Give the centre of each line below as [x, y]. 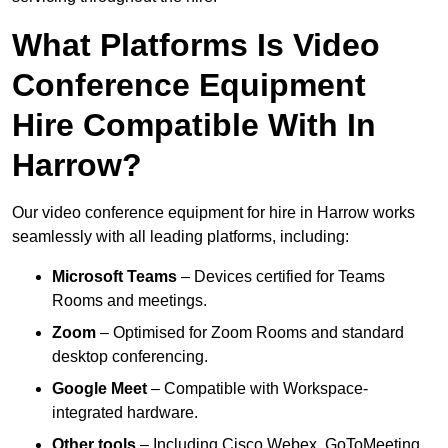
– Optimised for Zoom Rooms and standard [250, 333]
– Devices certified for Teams [281, 277]
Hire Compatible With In [194, 125]
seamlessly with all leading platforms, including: [180, 237]
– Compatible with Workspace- [257, 389]
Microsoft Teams [114, 277]
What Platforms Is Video [196, 45]
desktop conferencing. [130, 357]
